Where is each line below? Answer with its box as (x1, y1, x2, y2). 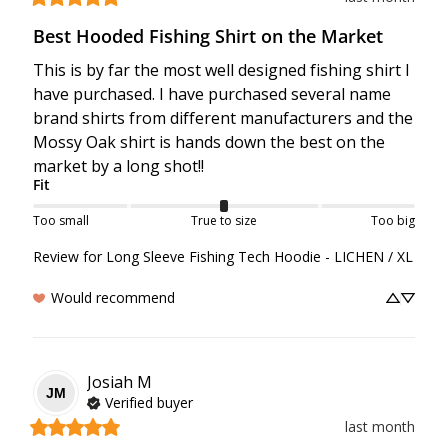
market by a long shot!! (33, 155, 204, 178)
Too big (370, 212, 415, 230)
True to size (190, 212, 257, 230)
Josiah (87, 370, 133, 393)
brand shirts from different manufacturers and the (33, 107, 413, 130)
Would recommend (51, 288, 175, 308)
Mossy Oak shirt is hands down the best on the (33, 131, 385, 154)
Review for (33, 247, 102, 267)
